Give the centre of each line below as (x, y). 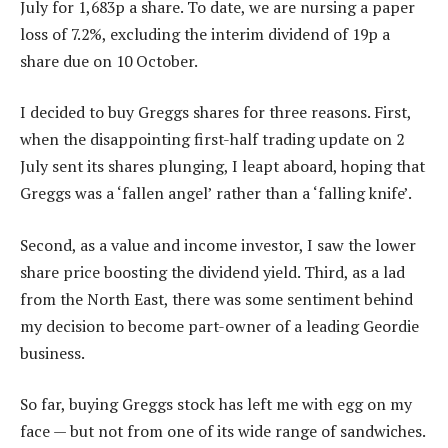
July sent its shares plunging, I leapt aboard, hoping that (222, 166)
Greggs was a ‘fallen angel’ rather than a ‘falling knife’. (216, 193)
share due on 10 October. (109, 60)
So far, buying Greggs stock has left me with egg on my (216, 404)
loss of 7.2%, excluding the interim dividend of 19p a (205, 33)
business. (52, 352)
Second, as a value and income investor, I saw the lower (218, 244)
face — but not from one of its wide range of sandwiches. (222, 431)
